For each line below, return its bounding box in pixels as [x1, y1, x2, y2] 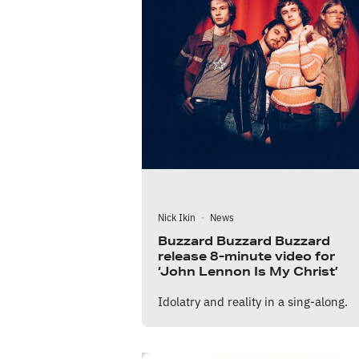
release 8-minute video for [158, 248, 335, 264]
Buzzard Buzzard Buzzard [158, 233, 330, 249]
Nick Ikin [158, 210, 196, 224]
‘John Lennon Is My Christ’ [158, 264, 338, 280]
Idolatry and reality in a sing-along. [158, 292, 348, 310]
